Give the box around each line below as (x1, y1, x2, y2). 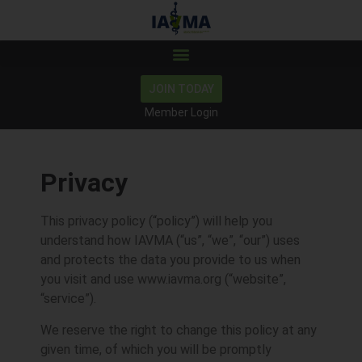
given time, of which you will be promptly (40, 341, 271, 357)
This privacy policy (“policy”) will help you (40, 213, 272, 229)
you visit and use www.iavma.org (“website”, (40, 271, 286, 288)
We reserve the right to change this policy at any (40, 322, 317, 338)
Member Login (144, 106, 218, 119)
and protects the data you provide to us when (40, 252, 301, 268)
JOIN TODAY (148, 82, 214, 95)
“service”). (40, 291, 96, 307)
